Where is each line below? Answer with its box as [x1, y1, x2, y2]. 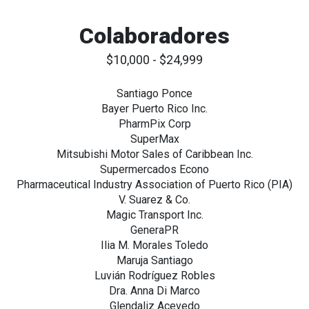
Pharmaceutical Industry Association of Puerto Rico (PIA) [17, 178, 292, 192]
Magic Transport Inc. [106, 208, 203, 222]
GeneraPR [130, 223, 179, 237]
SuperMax [130, 132, 179, 146]
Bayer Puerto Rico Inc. [101, 102, 208, 116]
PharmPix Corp [118, 117, 191, 131]
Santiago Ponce [117, 87, 192, 101]
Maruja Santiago [116, 254, 193, 268]
